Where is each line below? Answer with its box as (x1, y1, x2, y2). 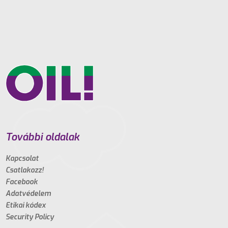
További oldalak (6, 130, 80, 144)
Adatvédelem (6, 188, 51, 198)
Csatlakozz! (6, 165, 44, 175)
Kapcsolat (6, 153, 39, 163)
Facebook (6, 177, 38, 187)
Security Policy (6, 212, 54, 222)
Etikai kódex (6, 200, 46, 210)
